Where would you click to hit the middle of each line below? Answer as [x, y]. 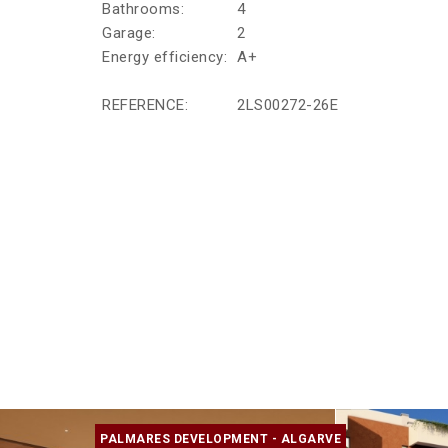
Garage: [129, 33]
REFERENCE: [145, 105]
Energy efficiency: [164, 57]
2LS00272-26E [287, 105]
